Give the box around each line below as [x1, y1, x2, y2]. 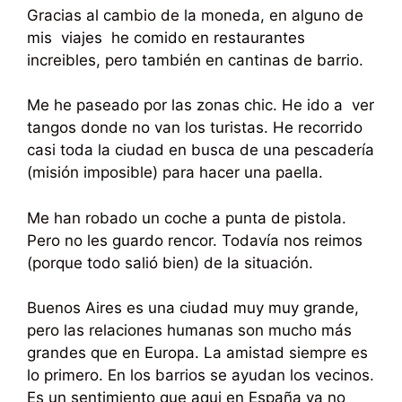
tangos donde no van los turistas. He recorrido [27, 118, 363, 137]
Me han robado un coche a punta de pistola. [27, 208, 346, 227]
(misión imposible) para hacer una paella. [27, 163, 323, 182]
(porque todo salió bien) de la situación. [27, 253, 313, 272]
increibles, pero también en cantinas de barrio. [27, 50, 363, 69]
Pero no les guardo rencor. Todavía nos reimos [27, 231, 363, 249]
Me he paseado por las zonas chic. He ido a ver [27, 96, 374, 115]
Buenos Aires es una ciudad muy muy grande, [27, 299, 359, 318]
